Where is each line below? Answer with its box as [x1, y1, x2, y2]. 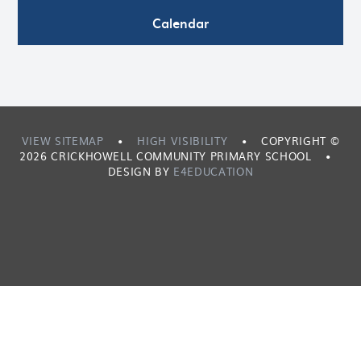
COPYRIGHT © [257, 133, 340, 149]
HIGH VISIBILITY [137, 133, 228, 149]
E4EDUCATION [173, 164, 254, 180]
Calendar [152, 13, 209, 33]
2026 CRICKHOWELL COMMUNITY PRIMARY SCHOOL [19, 148, 316, 164]
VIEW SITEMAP [21, 133, 104, 149]
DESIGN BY [107, 164, 174, 180]
